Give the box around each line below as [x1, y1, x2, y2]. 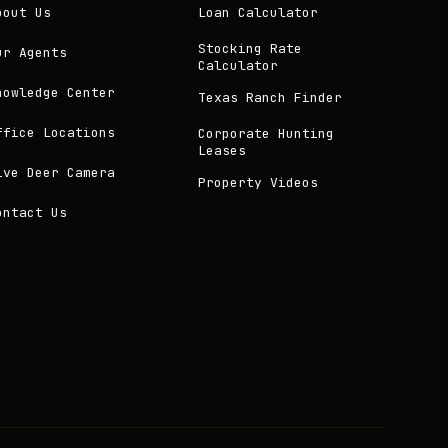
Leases [197, 142, 246, 159]
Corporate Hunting [197, 125, 334, 142]
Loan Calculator [197, 3, 318, 21]
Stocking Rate [197, 40, 302, 57]
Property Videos [197, 173, 318, 191]
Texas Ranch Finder [197, 88, 342, 106]
